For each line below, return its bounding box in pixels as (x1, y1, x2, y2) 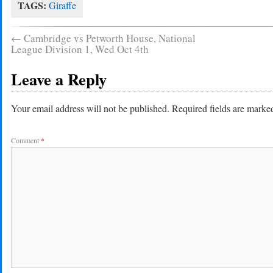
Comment (10, 135, 41, 146)
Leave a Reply (10, 67, 107, 91)
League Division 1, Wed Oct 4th (10, 42, 149, 57)
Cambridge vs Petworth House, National (21, 31, 196, 46)
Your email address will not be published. (10, 102, 169, 115)
